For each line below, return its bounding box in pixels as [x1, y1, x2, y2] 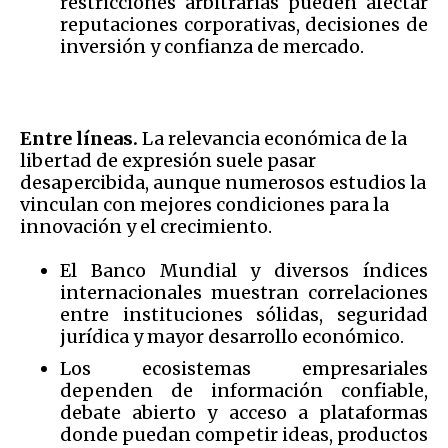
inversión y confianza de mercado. [60, 34, 364, 58]
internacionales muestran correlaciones [60, 280, 428, 304]
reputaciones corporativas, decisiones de [60, 12, 428, 36]
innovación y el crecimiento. [20, 214, 272, 238]
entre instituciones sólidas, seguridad [60, 302, 428, 326]
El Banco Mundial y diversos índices [60, 258, 428, 282]
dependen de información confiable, [60, 378, 428, 402]
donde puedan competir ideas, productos [60, 422, 428, 446]
